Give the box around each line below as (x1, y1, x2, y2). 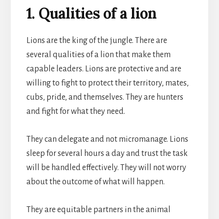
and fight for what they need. (26, 107, 125, 116)
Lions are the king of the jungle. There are (26, 36, 167, 45)
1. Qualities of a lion (26, 3, 157, 22)
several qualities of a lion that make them (26, 50, 171, 59)
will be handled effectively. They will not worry (26, 163, 186, 172)
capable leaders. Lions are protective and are (26, 64, 181, 73)
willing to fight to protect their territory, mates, (26, 78, 189, 88)
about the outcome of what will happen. (26, 177, 165, 186)
